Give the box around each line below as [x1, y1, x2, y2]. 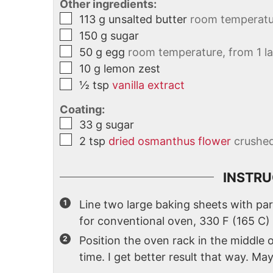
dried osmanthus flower [108, 134, 231, 147]
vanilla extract [112, 79, 185, 92]
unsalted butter [108, 13, 187, 26]
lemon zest [104, 62, 160, 76]
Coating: [60, 102, 105, 116]
